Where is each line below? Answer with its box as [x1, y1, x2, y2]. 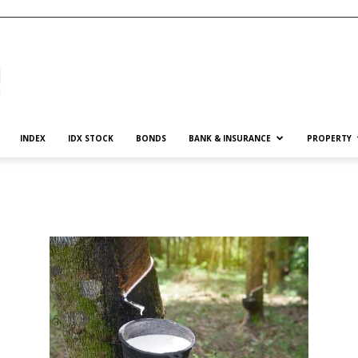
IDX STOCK [68, 133, 113, 144]
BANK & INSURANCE [189, 133, 271, 144]
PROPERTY [307, 133, 352, 144]
